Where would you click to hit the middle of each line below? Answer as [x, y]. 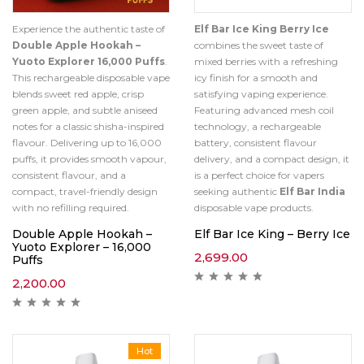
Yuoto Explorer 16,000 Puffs [89, 61]
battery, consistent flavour [256, 143]
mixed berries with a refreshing [266, 61]
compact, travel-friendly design [85, 191]
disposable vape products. [254, 208]
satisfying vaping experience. [261, 94]
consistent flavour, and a [69, 175]
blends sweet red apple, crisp [78, 94]
